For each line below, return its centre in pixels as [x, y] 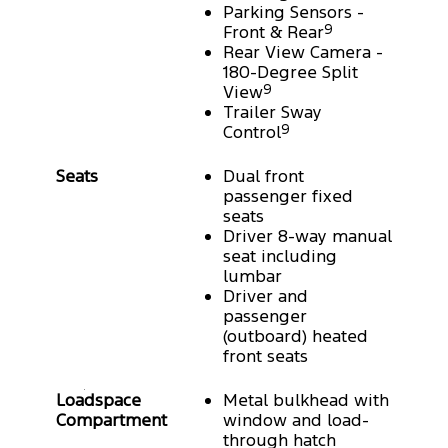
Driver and [265, 296]
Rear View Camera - [303, 52]
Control [252, 132]
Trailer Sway [272, 112]
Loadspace [98, 400]
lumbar [252, 276]
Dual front [263, 176]
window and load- [296, 420]
